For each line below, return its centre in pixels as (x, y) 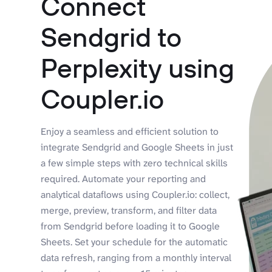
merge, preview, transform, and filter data (129, 210)
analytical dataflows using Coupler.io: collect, (135, 194)
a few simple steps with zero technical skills (134, 163)
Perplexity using (138, 67)
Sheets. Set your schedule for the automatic (134, 242)
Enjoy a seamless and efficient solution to (130, 131)
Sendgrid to (111, 36)
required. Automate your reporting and (124, 178)
